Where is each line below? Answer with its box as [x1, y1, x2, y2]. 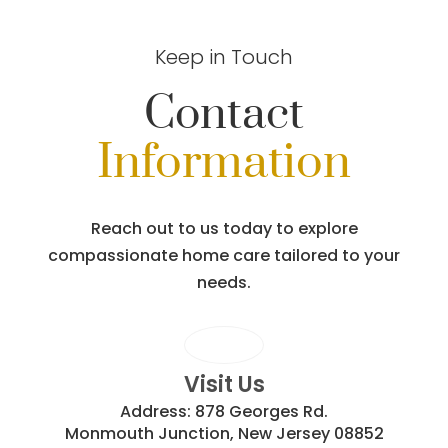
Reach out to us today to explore [90, 217, 358, 240]
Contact [144, 86, 304, 143]
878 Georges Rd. [195, 400, 328, 423]
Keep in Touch [155, 43, 293, 71]
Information [97, 133, 351, 193]
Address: [120, 400, 195, 423]
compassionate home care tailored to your [48, 244, 400, 267]
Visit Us [183, 369, 265, 400]
